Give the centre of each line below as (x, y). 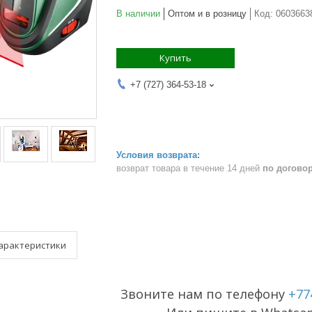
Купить (175, 58)
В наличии (138, 14)
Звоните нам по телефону (204, 294)
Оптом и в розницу (207, 14)
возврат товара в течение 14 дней (189, 168)
